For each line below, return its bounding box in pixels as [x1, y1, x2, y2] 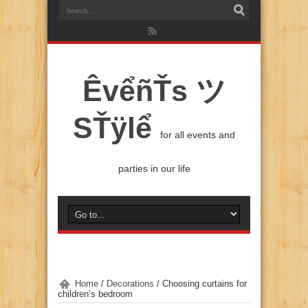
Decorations [107, 278, 154, 289]
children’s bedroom [58, 289, 133, 299]
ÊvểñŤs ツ [82, 74, 226, 107]
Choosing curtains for [162, 278, 247, 289]
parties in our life [118, 163, 190, 174]
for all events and [160, 129, 235, 140]
